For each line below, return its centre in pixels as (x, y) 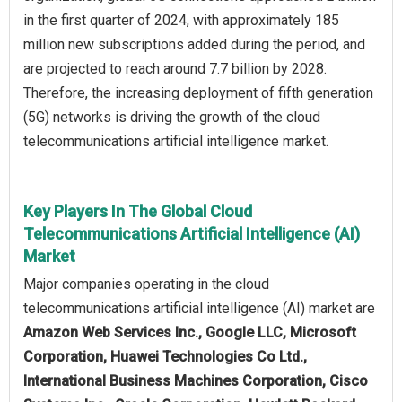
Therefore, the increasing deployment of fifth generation (198, 92)
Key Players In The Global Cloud (138, 211)
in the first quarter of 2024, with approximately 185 (181, 20)
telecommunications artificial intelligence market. (176, 141)
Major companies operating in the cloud (146, 284)
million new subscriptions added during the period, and (194, 44)
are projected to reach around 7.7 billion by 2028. (175, 68)
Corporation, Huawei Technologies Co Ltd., (165, 356)
